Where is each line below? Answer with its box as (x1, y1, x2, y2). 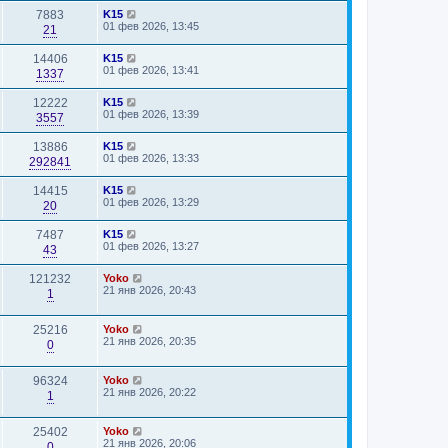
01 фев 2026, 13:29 (103, 196, 199, 208)
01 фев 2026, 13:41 (103, 64, 199, 76)
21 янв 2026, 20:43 (103, 284, 196, 296)
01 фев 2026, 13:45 (103, 20, 199, 32)
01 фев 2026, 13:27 (103, 240, 199, 252)
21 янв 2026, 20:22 (103, 386, 196, 398)
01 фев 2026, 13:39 (103, 108, 199, 120)
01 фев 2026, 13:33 (103, 152, 199, 164)
